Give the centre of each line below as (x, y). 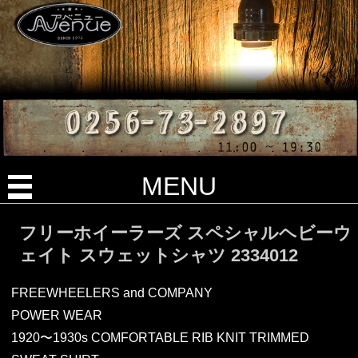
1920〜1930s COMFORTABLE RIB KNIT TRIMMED (160, 337)
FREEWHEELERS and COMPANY (111, 292)
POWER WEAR (56, 315)
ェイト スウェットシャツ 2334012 (158, 256)
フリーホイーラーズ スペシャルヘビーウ (185, 233)
